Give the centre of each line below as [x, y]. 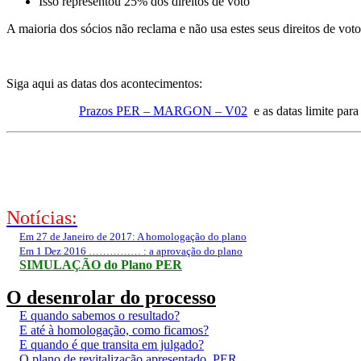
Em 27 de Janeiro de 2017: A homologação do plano [133, 237]
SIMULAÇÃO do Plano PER [101, 265]
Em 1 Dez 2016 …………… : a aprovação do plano [131, 251]
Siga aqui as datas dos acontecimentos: [106, 83]
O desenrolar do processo [111, 298]
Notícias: [42, 218]
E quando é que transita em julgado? [112, 345]
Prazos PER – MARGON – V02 [163, 110]
